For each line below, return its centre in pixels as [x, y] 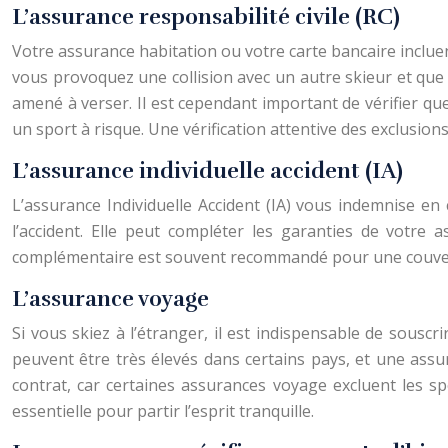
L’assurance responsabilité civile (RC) [206, 16]
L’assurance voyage [110, 298]
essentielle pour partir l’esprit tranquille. [163, 411]
